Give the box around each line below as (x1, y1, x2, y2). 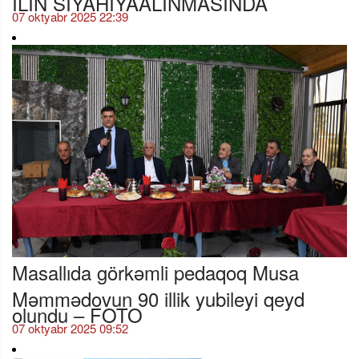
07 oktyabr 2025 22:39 (12, 8, 128, 26)
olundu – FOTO (12, 301, 143, 317)
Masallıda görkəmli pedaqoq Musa (12, 258, 299, 287)
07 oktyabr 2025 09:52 (12, 320, 128, 337)
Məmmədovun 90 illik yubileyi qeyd (12, 284, 305, 301)
